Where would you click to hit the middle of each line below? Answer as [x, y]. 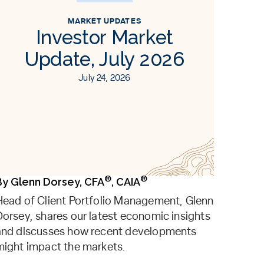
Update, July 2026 [105, 59]
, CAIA [126, 182]
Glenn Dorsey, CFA [57, 182]
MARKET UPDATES [105, 22]
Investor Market [104, 37]
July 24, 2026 [105, 78]
